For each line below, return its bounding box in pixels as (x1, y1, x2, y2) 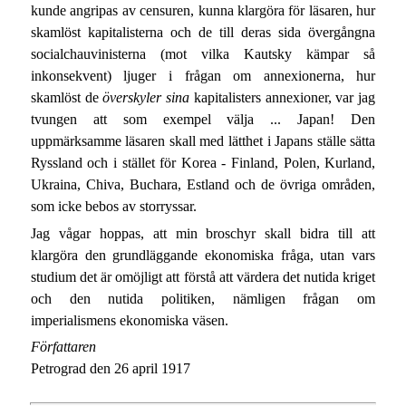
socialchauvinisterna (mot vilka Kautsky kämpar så (30, 46, 376, 63)
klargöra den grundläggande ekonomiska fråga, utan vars (30, 246, 376, 263)
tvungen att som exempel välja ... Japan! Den (30, 111, 376, 128)
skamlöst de (30, 90, 103, 106)
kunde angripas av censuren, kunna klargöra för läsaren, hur (30, 3, 376, 19)
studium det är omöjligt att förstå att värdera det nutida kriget (30, 268, 376, 285)
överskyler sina (102, 90, 190, 106)
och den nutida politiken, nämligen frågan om (30, 290, 376, 306)
